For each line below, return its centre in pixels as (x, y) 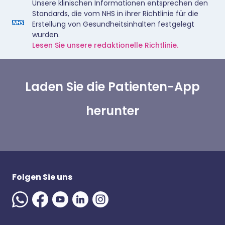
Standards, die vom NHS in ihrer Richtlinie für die (115, 14)
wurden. (46, 35)
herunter (113, 111)
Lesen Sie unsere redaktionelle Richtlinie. (105, 45)
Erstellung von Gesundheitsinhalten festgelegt (113, 24)
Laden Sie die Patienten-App (113, 87)
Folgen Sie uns (42, 177)
